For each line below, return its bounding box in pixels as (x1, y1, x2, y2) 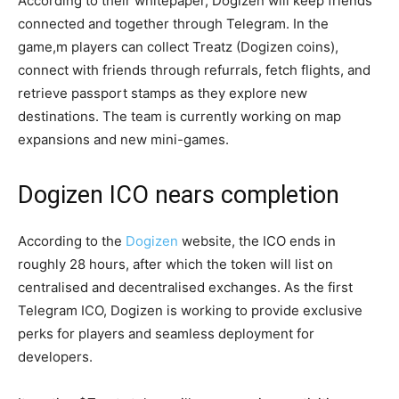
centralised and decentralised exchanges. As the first (18, 279, 353, 296)
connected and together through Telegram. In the (18, 15, 329, 32)
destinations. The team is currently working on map (18, 108, 341, 125)
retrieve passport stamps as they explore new (18, 85, 307, 102)
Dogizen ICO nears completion (18, 181, 339, 209)
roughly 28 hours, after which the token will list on (18, 256, 333, 273)
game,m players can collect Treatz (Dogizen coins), (18, 38, 338, 55)
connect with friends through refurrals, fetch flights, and (18, 61, 370, 78)
